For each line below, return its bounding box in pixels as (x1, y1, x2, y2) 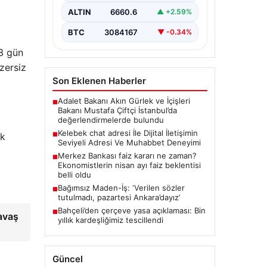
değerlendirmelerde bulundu (57, 114, 164, 125)
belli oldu (57, 169, 91, 179)
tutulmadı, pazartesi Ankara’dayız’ (57, 192, 180, 202)
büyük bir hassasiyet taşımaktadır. (66, 1, 191, 11)
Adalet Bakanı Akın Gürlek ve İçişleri (57, 95, 190, 105)
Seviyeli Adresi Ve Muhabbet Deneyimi (57, 137, 201, 147)
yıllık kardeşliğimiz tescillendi (57, 215, 163, 225)
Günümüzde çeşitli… (66, 11, 142, 21)
